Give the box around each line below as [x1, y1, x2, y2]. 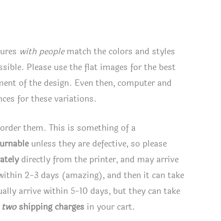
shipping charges [16, 200, 84, 214]
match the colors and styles [64, 45, 175, 59]
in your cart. [84, 200, 135, 214]
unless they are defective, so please [29, 137, 167, 151]
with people [17, 45, 64, 59]
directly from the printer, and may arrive [19, 153, 179, 167]
